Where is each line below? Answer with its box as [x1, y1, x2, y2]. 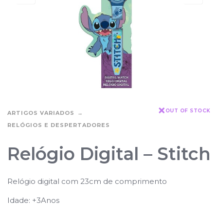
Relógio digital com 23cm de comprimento [7, 176, 167, 186]
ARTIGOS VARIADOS [7, 109, 74, 116]
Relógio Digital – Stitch [7, 143, 211, 164]
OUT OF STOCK [165, 107, 211, 114]
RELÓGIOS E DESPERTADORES [7, 121, 110, 128]
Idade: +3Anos [7, 195, 59, 205]
